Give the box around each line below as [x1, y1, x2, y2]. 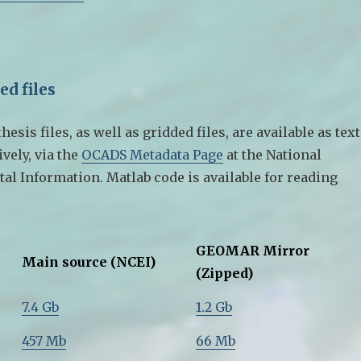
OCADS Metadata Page [81, 146, 224, 163]
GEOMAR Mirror [196, 242, 310, 259]
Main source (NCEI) [22, 253, 156, 270]
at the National [223, 146, 322, 163]
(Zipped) [196, 264, 254, 281]
